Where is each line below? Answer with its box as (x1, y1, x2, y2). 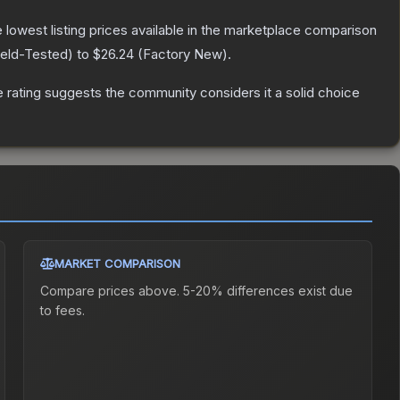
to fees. (40, 303, 86, 319)
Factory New (143, 46, 222, 63)
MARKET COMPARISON (54, 256, 181, 271)
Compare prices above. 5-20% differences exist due (40, 283, 354, 299)
